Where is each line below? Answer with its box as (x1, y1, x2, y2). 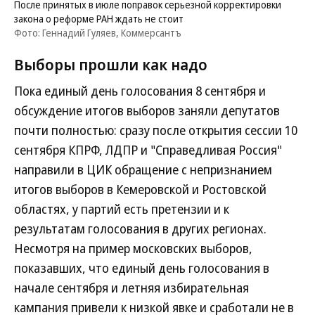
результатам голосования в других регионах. (14, 220, 266, 237)
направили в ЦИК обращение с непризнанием (14, 161, 272, 178)
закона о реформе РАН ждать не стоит (14, 12, 184, 25)
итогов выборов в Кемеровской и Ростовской (14, 181, 266, 198)
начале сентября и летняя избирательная (14, 279, 249, 296)
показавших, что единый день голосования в (14, 259, 269, 276)
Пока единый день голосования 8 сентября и (14, 82, 266, 99)
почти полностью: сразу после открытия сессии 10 (14, 122, 297, 139)
